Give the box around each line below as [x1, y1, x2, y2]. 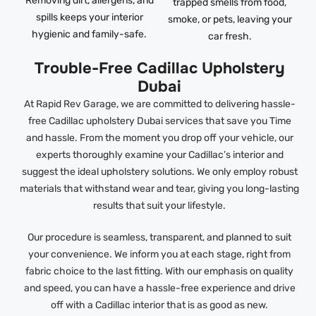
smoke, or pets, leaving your [167, 13, 292, 25]
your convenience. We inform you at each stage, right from [28, 248, 291, 260]
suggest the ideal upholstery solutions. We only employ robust [21, 165, 298, 178]
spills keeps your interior [35, 11, 143, 23]
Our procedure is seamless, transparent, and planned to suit [28, 231, 292, 243]
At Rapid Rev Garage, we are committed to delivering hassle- [23, 97, 296, 110]
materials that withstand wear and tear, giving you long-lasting [20, 182, 300, 195]
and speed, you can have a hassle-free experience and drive [23, 281, 296, 294]
